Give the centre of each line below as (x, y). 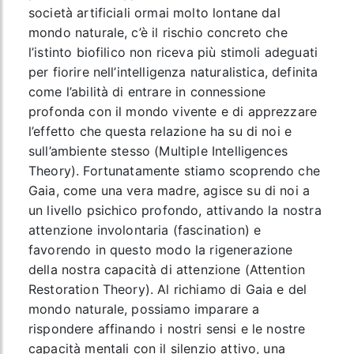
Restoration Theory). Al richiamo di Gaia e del (168, 289)
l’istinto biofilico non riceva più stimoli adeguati (173, 52)
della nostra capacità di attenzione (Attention (167, 269)
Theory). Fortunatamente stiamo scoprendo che (174, 171)
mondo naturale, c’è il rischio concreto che (158, 32)
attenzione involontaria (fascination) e (145, 230)
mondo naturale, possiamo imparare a (144, 309)
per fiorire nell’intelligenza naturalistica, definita (173, 72)
